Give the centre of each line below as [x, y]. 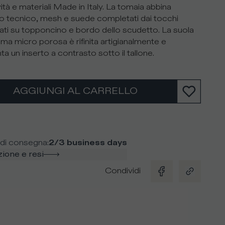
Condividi [123, 171]
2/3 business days [88, 143]
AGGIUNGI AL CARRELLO [76, 91]
